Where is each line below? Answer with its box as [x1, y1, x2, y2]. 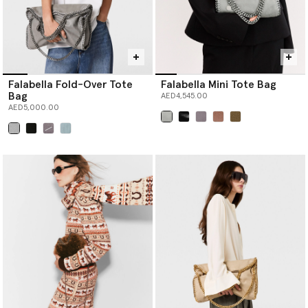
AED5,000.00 [8, 104, 59, 113]
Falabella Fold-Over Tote [8, 79, 133, 91]
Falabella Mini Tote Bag [161, 79, 276, 91]
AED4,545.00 [161, 92, 208, 101]
